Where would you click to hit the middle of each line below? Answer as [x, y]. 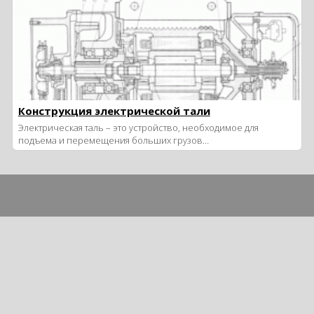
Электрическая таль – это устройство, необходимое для [138, 128]
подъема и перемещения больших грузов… [113, 140]
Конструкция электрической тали [114, 111]
